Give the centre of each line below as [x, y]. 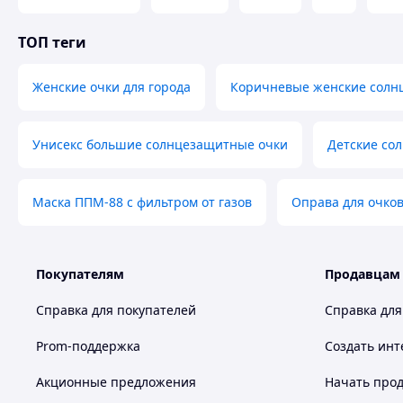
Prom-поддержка [88, 346]
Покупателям [80, 274]
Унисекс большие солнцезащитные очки [160, 144]
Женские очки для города [112, 87]
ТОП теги [52, 42]
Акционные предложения [116, 382]
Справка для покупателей [116, 310]
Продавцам [363, 274]
